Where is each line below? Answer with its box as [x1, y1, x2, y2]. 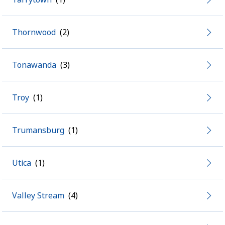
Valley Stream [12, 190, 64, 201]
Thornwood [12, 27, 56, 38]
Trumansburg [12, 125, 64, 136]
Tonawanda [12, 59, 56, 70]
